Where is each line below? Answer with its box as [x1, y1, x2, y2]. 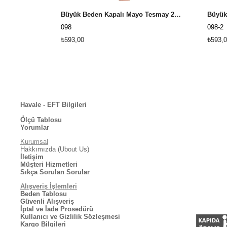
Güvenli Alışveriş [20, 197, 74, 205]
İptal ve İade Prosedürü [20, 205, 93, 213]
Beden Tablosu [20, 190, 67, 198]
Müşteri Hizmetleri [20, 160, 78, 168]
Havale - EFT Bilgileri [20, 101, 87, 109]
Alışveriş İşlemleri [20, 182, 77, 190]
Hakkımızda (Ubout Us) [20, 145, 89, 153]
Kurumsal [20, 137, 48, 145]
